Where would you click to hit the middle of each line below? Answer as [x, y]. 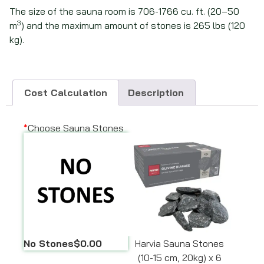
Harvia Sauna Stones [180, 243]
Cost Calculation [66, 92]
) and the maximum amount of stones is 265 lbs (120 [133, 25]
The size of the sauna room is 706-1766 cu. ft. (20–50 [124, 11]
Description [156, 92]
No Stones [49, 243]
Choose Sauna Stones [76, 128]
